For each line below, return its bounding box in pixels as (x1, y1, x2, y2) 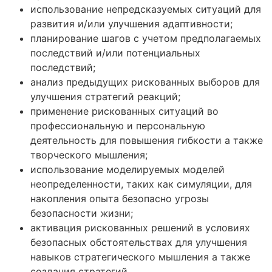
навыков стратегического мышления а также (30, 250, 250, 263)
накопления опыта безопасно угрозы (30, 192, 209, 205)
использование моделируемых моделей (30, 163, 225, 175)
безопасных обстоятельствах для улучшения (30, 236, 247, 248)
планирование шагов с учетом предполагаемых (30, 32, 261, 44)
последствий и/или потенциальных (30, 46, 200, 59)
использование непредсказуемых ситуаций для (30, 2, 261, 15)
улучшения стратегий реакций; (30, 90, 180, 103)
